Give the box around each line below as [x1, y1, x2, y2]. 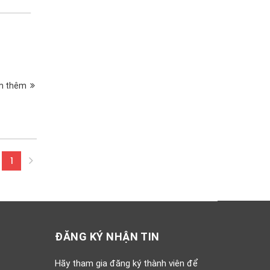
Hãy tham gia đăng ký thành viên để [55, 257, 198, 269]
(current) [11, 159, 52, 171]
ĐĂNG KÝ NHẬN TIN [55, 230, 160, 243]
